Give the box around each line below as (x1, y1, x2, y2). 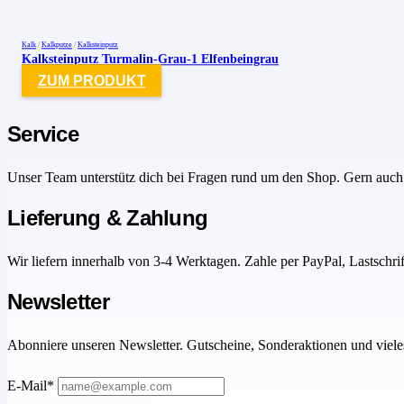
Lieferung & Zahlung (7, 206, 208, 231)
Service (7, 122, 78, 147)
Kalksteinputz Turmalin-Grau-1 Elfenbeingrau (22, 51, 279, 67)
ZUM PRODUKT (37, 72, 146, 88)
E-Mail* (7, 378, 54, 394)
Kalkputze (41, 41, 72, 50)
